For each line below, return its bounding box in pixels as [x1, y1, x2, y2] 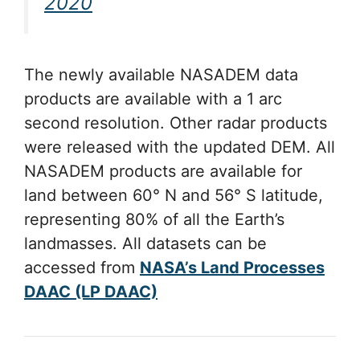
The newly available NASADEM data [24, 64, 298, 84]
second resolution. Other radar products [24, 112, 327, 133]
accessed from [24, 257, 140, 277]
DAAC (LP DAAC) [24, 281, 157, 301]
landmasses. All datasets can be [24, 233, 267, 253]
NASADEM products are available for [24, 161, 302, 181]
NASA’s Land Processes [140, 257, 325, 277]
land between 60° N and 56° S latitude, [24, 185, 323, 205]
